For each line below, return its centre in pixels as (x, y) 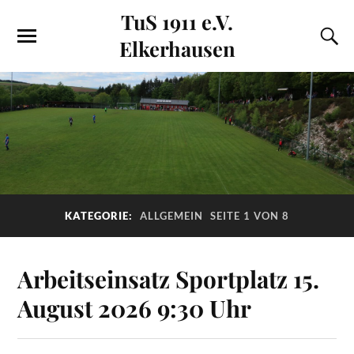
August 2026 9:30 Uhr (135, 307)
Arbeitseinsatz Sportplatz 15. (169, 278)
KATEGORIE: (100, 216)
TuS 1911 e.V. (177, 21)
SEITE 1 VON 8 (250, 216)
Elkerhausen (177, 48)
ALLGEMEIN (171, 216)
